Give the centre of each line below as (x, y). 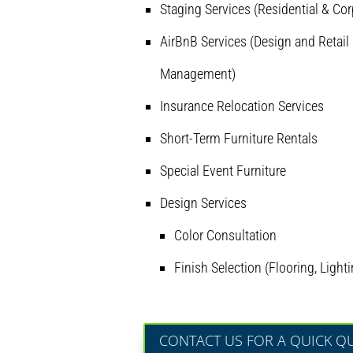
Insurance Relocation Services (242, 106)
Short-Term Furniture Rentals (239, 138)
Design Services (203, 203)
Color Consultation (225, 235)
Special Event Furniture (223, 171)
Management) (198, 74)
